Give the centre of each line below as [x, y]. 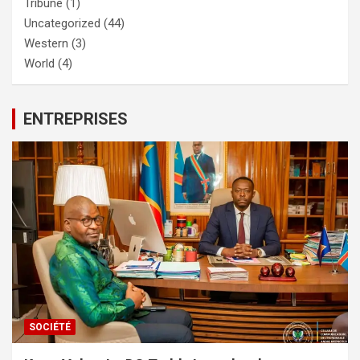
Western [46, 43]
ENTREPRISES [76, 119]
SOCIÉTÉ [50, 327]
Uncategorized [62, 23]
